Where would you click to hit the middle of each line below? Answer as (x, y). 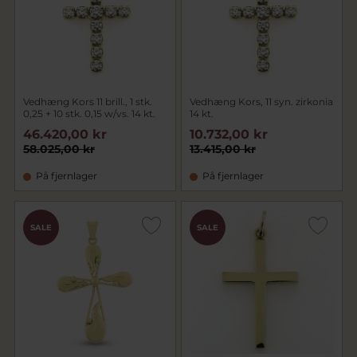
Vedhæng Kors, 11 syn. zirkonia (261, 102)
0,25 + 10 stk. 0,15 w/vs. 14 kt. (89, 114)
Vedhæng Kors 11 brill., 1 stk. (88, 102)
